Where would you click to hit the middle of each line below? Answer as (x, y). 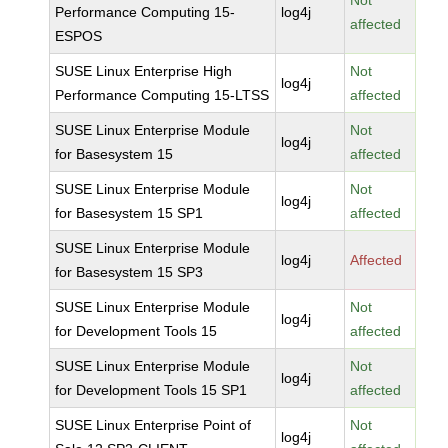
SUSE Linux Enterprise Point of (153, 425)
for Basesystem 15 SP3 (129, 272)
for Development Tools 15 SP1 (151, 390)
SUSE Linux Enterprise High (144, 71)
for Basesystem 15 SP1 (129, 213)
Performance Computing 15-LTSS (162, 95)
